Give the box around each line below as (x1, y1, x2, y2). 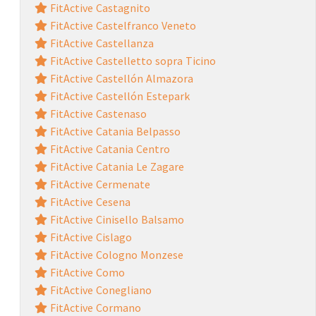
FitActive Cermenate (47, 176, 150, 191)
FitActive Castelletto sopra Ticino (47, 53, 216, 68)
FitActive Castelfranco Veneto (47, 18, 196, 32)
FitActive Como (47, 265, 125, 279)
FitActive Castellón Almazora (47, 71, 193, 85)
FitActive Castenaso (47, 106, 147, 121)
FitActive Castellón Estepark (47, 88, 190, 103)
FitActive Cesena (47, 194, 130, 209)
